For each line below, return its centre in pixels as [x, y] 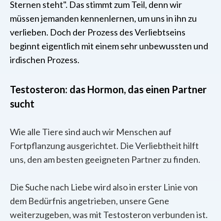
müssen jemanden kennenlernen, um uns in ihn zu [103, 18]
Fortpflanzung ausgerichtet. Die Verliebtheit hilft [104, 146]
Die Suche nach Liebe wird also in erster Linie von [104, 187]
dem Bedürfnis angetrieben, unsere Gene [90, 201]
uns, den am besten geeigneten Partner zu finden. [105, 160]
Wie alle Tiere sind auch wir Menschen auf [91, 132]
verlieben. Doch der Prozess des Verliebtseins [98, 32]
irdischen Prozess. [45, 60]
